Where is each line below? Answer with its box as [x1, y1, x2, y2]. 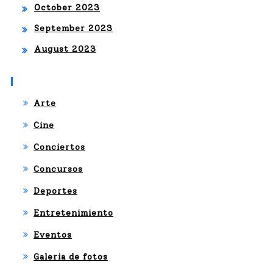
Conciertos [34, 142, 85, 152]
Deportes [34, 186, 77, 196]
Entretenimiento [34, 208, 113, 218]
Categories [20, 74, 75, 87]
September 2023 [34, 23, 113, 34]
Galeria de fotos [34, 252, 108, 262]
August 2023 [34, 44, 96, 54]
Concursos [34, 164, 83, 174]
